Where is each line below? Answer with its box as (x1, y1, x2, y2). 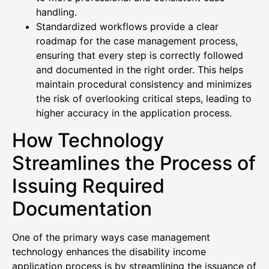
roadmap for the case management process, (36, 35, 238, 47)
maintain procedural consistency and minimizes (36, 78, 252, 91)
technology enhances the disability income (12, 245, 206, 258)
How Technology (12, 128, 164, 152)
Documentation (12, 196, 152, 220)
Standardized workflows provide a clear (36, 20, 219, 33)
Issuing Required (12, 174, 165, 198)
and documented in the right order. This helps (36, 64, 243, 76)
